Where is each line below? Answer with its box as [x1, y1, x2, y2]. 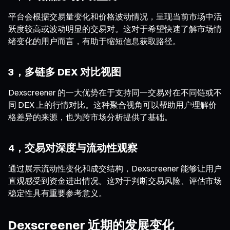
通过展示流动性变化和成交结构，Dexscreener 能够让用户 [8, 163, 222, 174]
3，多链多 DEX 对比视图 [8, 65, 121, 78]
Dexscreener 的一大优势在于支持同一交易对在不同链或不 [8, 87, 222, 98]
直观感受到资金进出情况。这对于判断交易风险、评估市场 [8, 175, 222, 186]
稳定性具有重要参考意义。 [8, 187, 107, 198]
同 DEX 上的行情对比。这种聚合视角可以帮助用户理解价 [8, 99, 217, 110]
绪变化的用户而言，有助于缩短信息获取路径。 [8, 35, 181, 46]
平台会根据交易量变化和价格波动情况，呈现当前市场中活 [8, 11, 222, 22]
